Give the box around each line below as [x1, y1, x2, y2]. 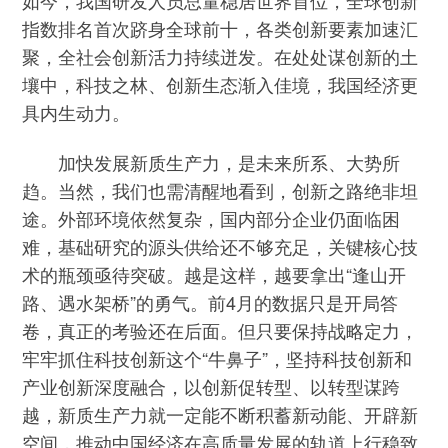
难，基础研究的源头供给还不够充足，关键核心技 [22, 233, 419, 260]
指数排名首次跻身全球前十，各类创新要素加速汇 [22, 14, 419, 41]
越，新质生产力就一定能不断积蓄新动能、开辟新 [22, 401, 419, 428]
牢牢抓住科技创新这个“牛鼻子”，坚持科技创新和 [22, 345, 413, 372]
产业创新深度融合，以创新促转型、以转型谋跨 [22, 373, 401, 400]
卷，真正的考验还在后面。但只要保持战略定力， [22, 317, 419, 344]
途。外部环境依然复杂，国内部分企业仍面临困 [22, 205, 401, 232]
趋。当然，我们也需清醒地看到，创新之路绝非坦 [22, 177, 419, 204]
